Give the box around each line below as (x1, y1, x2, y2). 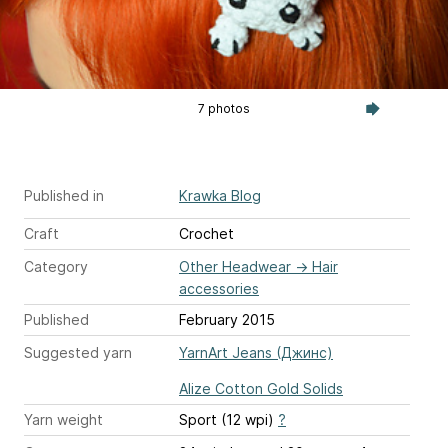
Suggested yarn (24, 343, 132, 361)
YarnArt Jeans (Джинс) (179, 343, 333, 361)
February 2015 (179, 310, 275, 328)
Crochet (179, 224, 234, 242)
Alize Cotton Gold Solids (179, 379, 343, 397)
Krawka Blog (179, 186, 261, 204)
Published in (24, 186, 104, 204)
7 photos (197, 100, 250, 116)
